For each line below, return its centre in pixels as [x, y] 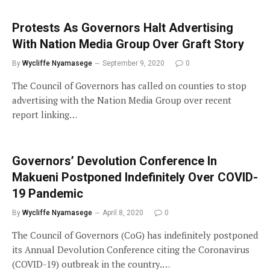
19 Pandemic [48, 193]
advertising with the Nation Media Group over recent [122, 100]
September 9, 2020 [133, 63]
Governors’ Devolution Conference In [115, 161]
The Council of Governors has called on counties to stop [129, 85]
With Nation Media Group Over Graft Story [128, 44]
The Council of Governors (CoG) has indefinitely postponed [135, 235]
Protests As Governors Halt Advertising [123, 27]
